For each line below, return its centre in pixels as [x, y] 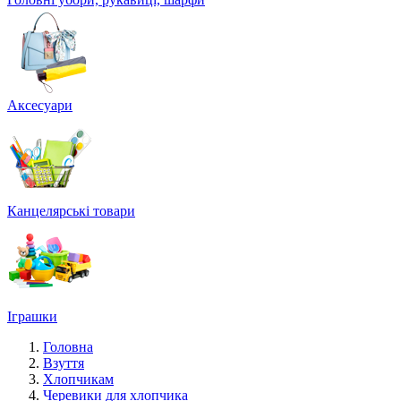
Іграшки [32, 316]
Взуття [64, 363]
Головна [68, 347]
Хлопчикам [78, 379]
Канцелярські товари [71, 211]
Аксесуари [40, 105]
